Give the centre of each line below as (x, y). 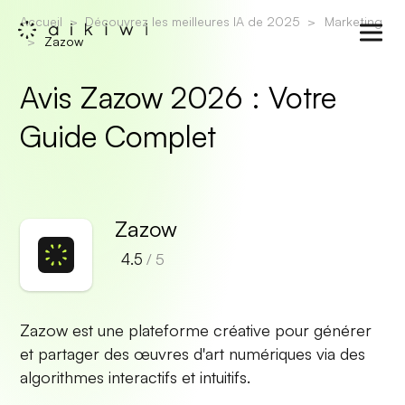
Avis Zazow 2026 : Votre (179, 97)
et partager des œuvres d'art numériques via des (193, 353)
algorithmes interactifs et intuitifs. (136, 377)
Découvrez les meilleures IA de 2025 (193, 21)
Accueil (42, 21)
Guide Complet (118, 136)
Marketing (354, 21)
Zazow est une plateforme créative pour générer (196, 330)
